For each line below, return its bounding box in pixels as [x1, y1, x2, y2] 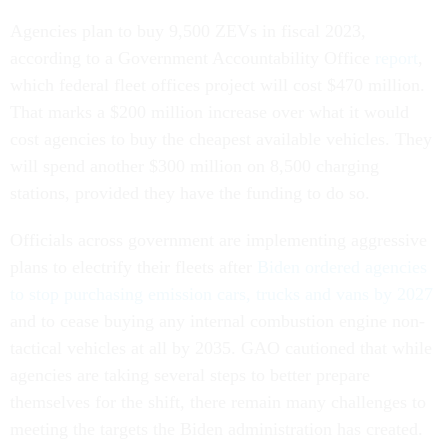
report [375, 48, 418, 69]
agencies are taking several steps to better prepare [10, 365, 370, 386]
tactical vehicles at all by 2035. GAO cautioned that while [10, 338, 432, 359]
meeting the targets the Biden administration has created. [10, 419, 428, 440]
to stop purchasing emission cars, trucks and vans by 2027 [10, 284, 433, 305]
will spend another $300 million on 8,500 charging [10, 156, 379, 177]
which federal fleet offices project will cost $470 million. [10, 75, 425, 96]
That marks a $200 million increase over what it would [10, 102, 409, 123]
